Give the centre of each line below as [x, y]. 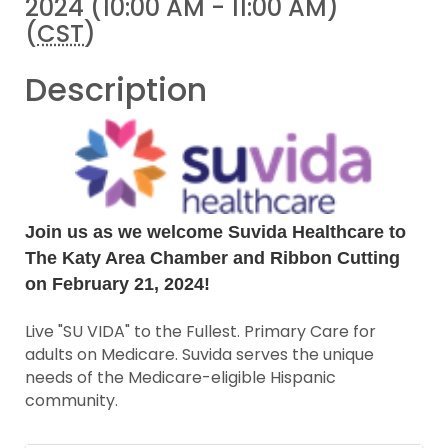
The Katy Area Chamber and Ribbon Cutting [212, 258]
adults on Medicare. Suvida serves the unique [199, 355]
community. [73, 401]
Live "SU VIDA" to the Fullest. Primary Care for [200, 332]
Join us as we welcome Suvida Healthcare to [215, 232]
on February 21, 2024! [117, 284]
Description [116, 89]
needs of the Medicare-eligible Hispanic [180, 378]
